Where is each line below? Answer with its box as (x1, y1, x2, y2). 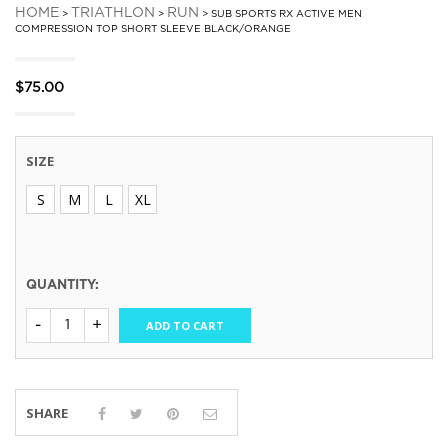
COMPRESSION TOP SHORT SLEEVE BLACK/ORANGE (15, 25, 291, 35)
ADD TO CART (146, 318, 224, 334)
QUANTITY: (26, 280, 99, 292)
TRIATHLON (71, 7, 155, 20)
